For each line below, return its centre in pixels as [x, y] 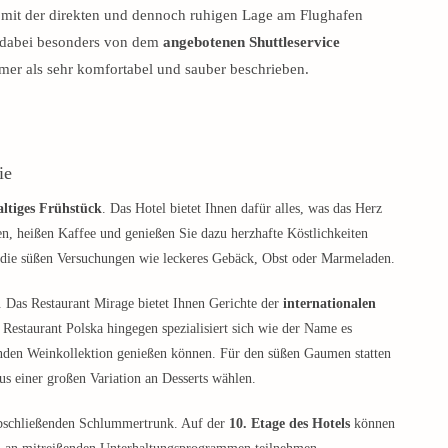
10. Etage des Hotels [289, 423]
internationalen [329, 303]
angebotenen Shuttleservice [251, 41]
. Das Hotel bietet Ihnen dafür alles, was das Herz [242, 208]
